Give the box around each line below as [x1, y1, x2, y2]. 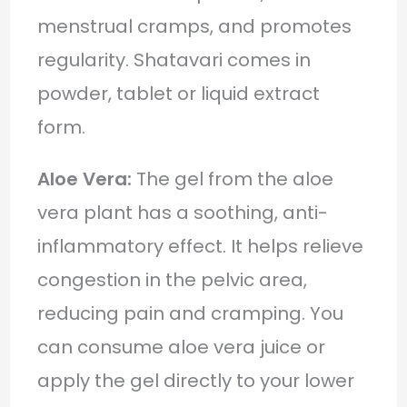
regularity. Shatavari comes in [36, 46, 311, 73]
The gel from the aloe [131, 165, 333, 192]
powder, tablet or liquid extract [36, 80, 320, 106]
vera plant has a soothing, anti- [36, 199, 328, 225]
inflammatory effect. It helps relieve [36, 233, 363, 259]
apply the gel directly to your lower [36, 367, 354, 393]
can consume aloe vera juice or [36, 333, 325, 360]
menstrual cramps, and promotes [36, 13, 352, 39]
